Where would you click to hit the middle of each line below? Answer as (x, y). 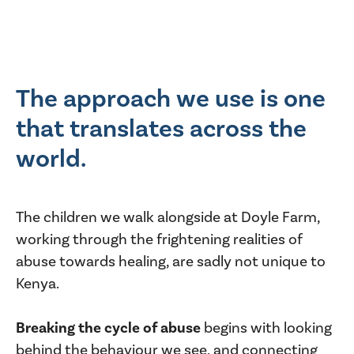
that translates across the (161, 129)
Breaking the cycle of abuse (108, 328)
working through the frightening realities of (159, 239)
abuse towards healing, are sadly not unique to (171, 261)
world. (51, 159)
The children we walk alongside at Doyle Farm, (168, 217)
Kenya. (38, 283)
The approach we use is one (171, 99)
